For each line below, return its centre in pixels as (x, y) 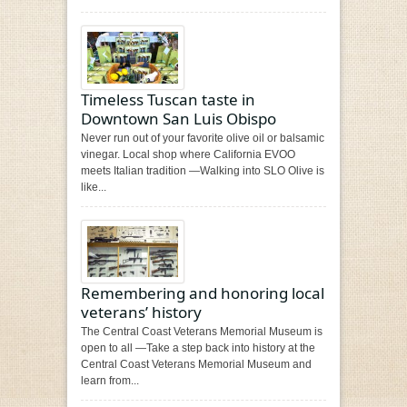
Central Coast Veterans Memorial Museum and (196, 365)
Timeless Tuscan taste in (168, 99)
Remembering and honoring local (203, 293)
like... (94, 187)
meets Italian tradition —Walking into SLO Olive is (203, 170)
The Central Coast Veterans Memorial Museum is (202, 332)
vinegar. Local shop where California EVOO (188, 154)
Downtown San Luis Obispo (179, 118)
